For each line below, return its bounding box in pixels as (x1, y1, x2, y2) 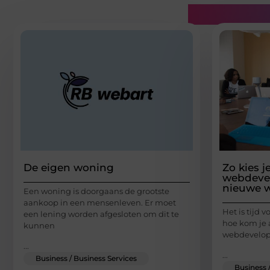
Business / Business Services (36, 253, 137, 263)
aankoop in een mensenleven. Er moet (24, 198, 176, 208)
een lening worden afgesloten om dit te (24, 209, 179, 219)
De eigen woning (24, 162, 114, 174)
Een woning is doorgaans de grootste (24, 186, 169, 196)
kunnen (24, 221, 55, 231)
